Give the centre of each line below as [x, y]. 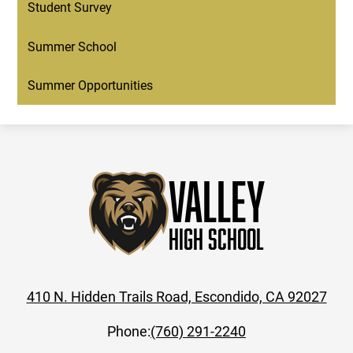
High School [216, 239]
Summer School [72, 46]
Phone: [129, 331]
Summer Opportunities [91, 85]
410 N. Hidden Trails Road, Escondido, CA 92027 [176, 297]
